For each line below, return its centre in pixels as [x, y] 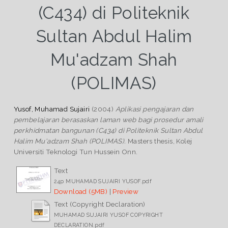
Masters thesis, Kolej [159, 141]
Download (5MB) [81, 191]
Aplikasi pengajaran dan [154, 109]
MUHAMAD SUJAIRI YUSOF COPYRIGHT [108, 215]
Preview [126, 191]
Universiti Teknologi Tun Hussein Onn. [76, 151]
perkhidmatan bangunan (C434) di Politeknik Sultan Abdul [108, 130]
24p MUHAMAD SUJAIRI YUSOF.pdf [103, 181]
